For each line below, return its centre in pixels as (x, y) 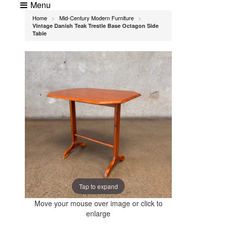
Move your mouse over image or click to (98, 203)
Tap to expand (98, 186)
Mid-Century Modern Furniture (97, 18)
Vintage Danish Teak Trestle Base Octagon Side (96, 26)
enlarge (98, 213)
